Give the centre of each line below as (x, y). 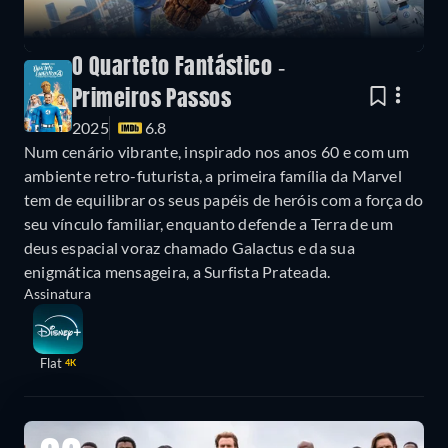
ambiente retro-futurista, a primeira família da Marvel (213, 176)
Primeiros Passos (152, 100)
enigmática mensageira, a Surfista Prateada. (177, 272)
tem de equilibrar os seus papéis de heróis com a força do (224, 200)
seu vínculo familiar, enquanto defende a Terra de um (209, 224)
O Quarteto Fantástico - (179, 68)
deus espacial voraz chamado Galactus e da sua (189, 248)
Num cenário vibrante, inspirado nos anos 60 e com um (217, 152)
